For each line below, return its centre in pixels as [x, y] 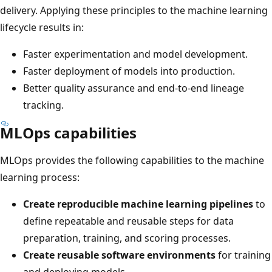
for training [243, 255]
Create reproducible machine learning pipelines [138, 204]
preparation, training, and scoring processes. [127, 238]
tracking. [43, 105]
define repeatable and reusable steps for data [128, 221]
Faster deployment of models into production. [129, 71]
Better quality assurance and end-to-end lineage [134, 88]
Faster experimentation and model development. [135, 54]
